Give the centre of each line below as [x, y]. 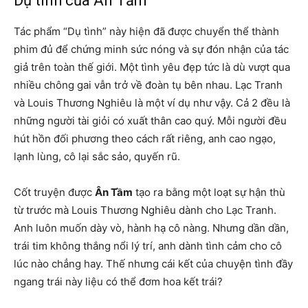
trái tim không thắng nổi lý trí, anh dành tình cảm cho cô [148, 246]
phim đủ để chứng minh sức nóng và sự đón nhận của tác [151, 49]
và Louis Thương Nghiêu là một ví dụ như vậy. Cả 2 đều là [152, 103]
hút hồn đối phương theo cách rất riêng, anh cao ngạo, [145, 139]
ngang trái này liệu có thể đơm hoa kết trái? [120, 282]
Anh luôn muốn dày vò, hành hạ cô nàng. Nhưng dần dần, [151, 228]
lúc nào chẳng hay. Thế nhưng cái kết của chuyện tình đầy [153, 264]
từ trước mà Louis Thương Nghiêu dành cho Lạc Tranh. [145, 210]
